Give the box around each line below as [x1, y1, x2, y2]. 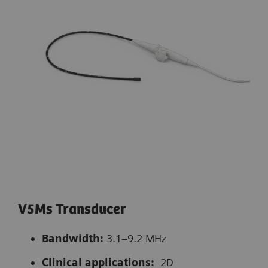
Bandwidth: [42, 232, 103, 245]
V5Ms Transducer [18, 202, 129, 218]
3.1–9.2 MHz [103, 232, 175, 245]
